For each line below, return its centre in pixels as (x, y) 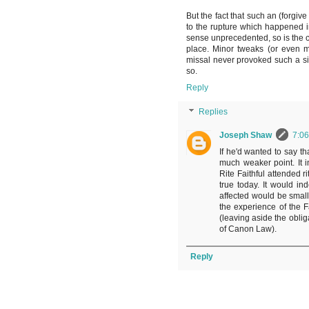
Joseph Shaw (246, 136)
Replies (213, 112)
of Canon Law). (248, 229)
